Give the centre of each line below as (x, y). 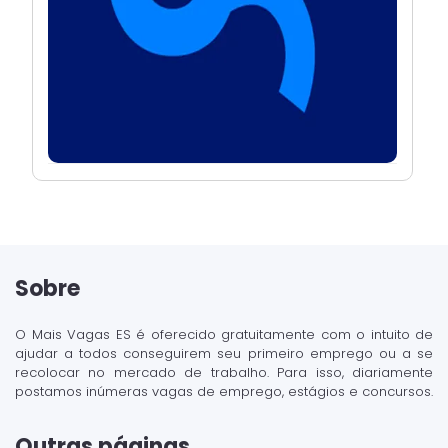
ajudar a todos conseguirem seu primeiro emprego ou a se (224, 353)
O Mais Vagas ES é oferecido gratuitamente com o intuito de (224, 334)
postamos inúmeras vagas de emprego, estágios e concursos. (224, 391)
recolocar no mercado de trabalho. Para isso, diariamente (224, 372)
